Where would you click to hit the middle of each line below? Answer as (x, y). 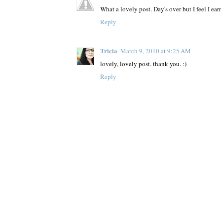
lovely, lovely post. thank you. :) (143, 63)
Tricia (109, 50)
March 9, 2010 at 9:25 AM (156, 51)
